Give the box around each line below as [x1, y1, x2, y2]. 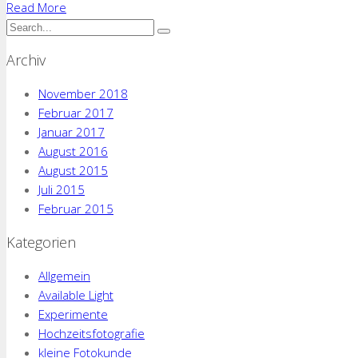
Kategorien [6, 232, 76, 252]
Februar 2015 [38, 200, 113, 217]
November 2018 [38, 85, 128, 101]
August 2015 [38, 161, 108, 178]
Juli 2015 [38, 181, 85, 197]
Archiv [6, 50, 46, 70]
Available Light [38, 286, 113, 303]
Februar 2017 [38, 104, 113, 121]
